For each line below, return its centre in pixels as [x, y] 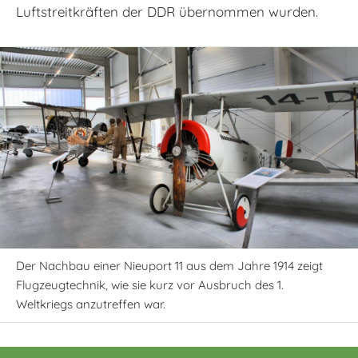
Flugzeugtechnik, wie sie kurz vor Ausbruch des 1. [150, 284]
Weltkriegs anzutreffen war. [91, 304]
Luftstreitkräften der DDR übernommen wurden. [167, 11]
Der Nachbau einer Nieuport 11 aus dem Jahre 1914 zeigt [169, 265]
